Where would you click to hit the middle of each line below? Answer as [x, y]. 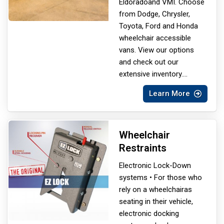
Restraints [143, 148]
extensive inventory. [151, 74]
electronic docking [149, 213]
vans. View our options [156, 50]
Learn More [169, 93]
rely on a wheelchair [151, 189]
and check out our [149, 62]
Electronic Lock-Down [155, 165]
